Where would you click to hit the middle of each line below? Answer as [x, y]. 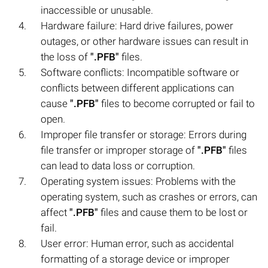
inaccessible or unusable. [97, 10]
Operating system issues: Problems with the [138, 181]
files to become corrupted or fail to [177, 103]
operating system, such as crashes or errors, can [149, 197]
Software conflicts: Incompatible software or [140, 72]
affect [55, 212]
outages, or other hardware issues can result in [144, 41]
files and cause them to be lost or [173, 212]
